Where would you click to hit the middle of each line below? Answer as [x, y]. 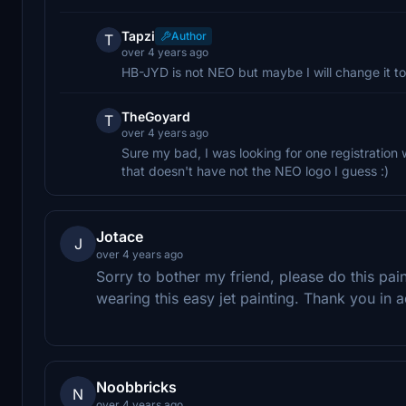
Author [189, 35]
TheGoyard [156, 116]
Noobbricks [136, 387]
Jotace [120, 236]
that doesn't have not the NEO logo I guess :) [255, 170]
